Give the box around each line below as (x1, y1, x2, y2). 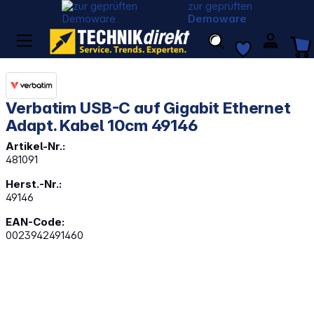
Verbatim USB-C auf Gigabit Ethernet (6, 97, 291, 117)
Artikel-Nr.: (6, 139, 66, 153)
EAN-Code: (6, 214, 65, 228)
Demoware (188, 12, 247, 25)
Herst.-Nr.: (6, 177, 62, 191)
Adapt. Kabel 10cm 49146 (6, 115, 198, 135)
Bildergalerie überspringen (5, 280, 133, 294)
